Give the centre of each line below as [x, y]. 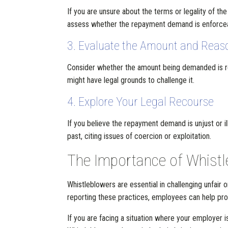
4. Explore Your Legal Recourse [140, 102]
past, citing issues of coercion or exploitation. [139, 136]
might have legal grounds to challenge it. [131, 80]
